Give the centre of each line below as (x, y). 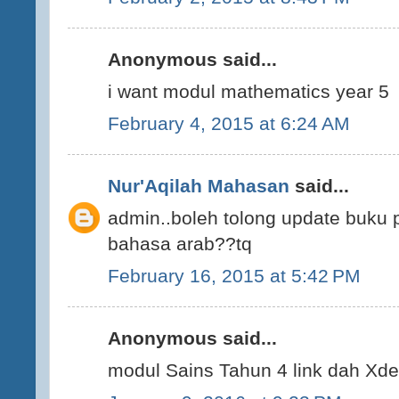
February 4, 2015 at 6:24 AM (229, 123)
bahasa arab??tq (180, 244)
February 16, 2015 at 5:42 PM (234, 275)
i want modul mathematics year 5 (248, 91)
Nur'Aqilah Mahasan (199, 186)
